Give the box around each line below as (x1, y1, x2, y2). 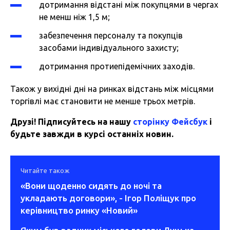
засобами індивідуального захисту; (39, 43, 179, 52)
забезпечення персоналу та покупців (39, 30, 183, 40)
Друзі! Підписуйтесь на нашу (10, 117, 133, 126)
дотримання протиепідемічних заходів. (39, 61, 195, 71)
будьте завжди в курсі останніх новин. (10, 129, 174, 139)
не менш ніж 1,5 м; (39, 12, 110, 22)
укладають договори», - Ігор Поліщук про (21, 193, 196, 203)
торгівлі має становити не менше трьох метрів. (10, 96, 195, 106)
